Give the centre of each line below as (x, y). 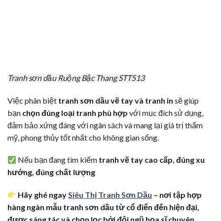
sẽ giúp (186, 100)
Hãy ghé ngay (42, 195)
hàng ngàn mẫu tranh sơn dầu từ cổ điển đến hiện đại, (103, 207)
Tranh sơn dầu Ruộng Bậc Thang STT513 (76, 77)
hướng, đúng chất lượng (51, 172)
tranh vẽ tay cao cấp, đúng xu (152, 160)
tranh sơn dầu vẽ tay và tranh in (116, 100)
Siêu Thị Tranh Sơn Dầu (110, 195)
